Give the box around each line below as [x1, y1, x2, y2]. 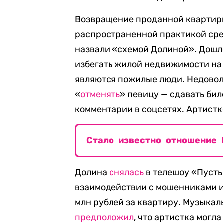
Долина [75, 167, 109, 178]
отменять [80, 89, 120, 100]
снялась [109, 167, 144, 178]
